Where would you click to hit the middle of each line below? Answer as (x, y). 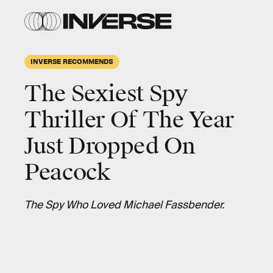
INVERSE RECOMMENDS (72, 61)
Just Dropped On (110, 146)
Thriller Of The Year (129, 120)
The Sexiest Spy (106, 94)
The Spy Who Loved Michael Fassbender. (124, 205)
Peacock (67, 172)
